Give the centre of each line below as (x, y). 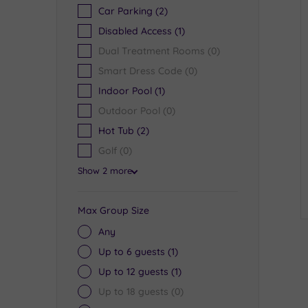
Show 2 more (105, 170)
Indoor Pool (125, 91)
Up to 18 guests (133, 291)
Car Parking (125, 11)
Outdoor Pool (129, 111)
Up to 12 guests (133, 272)
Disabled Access (135, 31)
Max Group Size (113, 210)
